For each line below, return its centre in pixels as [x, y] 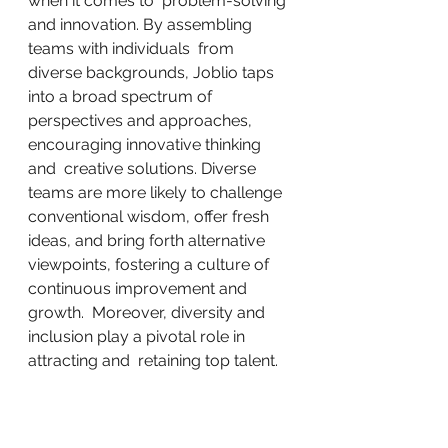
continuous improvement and [139, 288]
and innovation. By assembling [142, 24]
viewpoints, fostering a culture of [150, 264]
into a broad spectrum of [124, 96]
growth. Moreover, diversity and [148, 312]
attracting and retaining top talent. [153, 360]
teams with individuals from [133, 48]
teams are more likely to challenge [159, 192]
